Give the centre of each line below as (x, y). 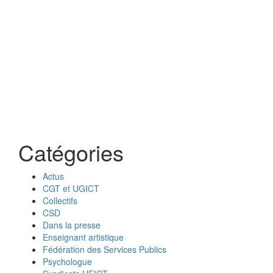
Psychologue (67, 261)
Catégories (71, 152)
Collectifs (60, 200)
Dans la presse (72, 225)
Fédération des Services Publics (105, 249)
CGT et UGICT (71, 188)
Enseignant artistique (83, 237)
